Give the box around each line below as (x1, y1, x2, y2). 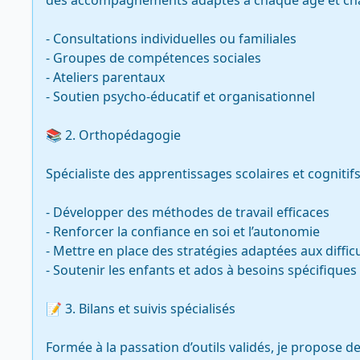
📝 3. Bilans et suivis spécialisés (46, 300, 235, 317)
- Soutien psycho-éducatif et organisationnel (46, 88, 315, 105)
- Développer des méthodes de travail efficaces (46, 203, 329, 221)
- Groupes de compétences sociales (46, 49, 261, 67)
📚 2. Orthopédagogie (46, 126, 181, 144)
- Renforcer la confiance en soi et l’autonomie (46, 223, 320, 240)
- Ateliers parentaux (46, 68, 165, 86)
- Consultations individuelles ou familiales (46, 30, 297, 47)
